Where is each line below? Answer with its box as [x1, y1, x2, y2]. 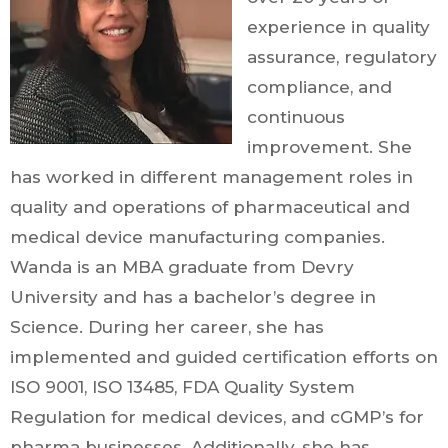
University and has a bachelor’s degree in [10, 286, 376, 307]
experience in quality [247, 16, 430, 37]
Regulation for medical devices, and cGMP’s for [10, 406, 424, 427]
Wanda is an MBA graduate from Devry [10, 256, 354, 277]
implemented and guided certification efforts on [10, 346, 438, 367]
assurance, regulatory [247, 46, 437, 67]
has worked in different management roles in [10, 166, 413, 187]
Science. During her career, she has [10, 316, 324, 337]
